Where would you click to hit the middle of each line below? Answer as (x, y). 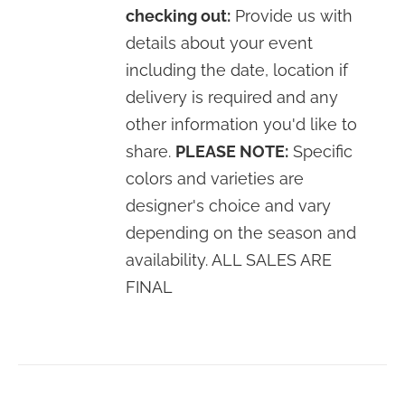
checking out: (179, 16)
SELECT (76, 325)
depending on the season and (241, 233)
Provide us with (292, 16)
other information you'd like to (242, 124)
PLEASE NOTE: (232, 151)
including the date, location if (237, 70)
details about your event (220, 43)
